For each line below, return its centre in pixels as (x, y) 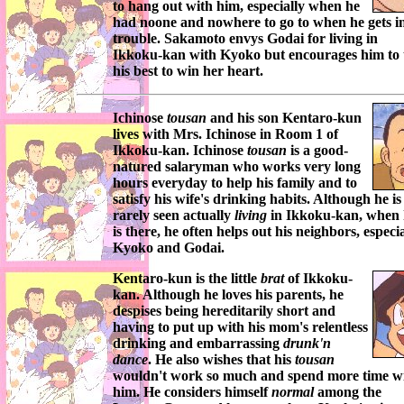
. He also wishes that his (221, 360)
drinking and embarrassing (198, 344)
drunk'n (307, 344)
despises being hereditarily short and (224, 311)
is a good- (317, 151)
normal (293, 392)
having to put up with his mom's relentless (240, 327)
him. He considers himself (192, 392)
